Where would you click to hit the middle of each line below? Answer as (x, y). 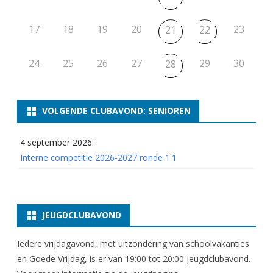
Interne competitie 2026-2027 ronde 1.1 (98, 158)
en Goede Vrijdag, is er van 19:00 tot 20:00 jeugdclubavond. (134, 259)
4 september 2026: (57, 143)
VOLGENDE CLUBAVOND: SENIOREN (116, 111)
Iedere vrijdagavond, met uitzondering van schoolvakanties (133, 244)
